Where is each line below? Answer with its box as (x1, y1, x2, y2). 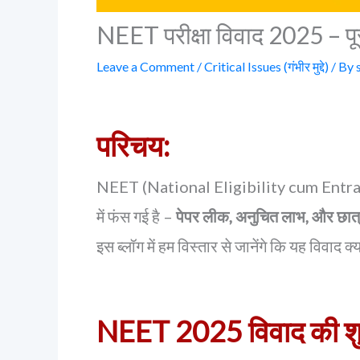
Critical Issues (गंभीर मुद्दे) (204, 59, 329, 74)
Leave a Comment (96, 59, 194, 74)
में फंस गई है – (96, 207, 176, 226)
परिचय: (96, 128, 170, 163)
